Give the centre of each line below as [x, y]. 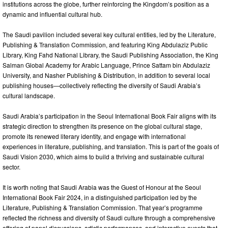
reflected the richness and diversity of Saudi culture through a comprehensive [109, 217]
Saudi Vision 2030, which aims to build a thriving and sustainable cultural [103, 156]
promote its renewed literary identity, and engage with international [94, 136]
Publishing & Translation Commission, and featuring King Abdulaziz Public [105, 44]
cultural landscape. [29, 95]
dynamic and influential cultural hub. [52, 14]
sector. [11, 166]
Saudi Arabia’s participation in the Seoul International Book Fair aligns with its [109, 116]
